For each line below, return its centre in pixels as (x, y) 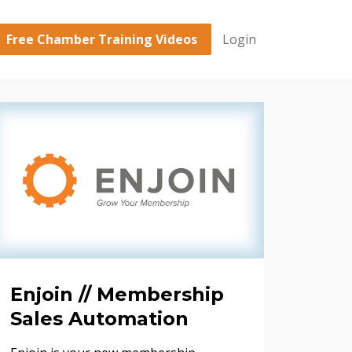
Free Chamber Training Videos (102, 39)
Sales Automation (99, 318)
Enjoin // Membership (117, 294)
